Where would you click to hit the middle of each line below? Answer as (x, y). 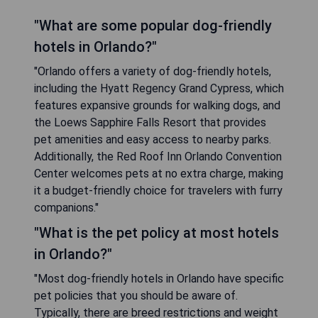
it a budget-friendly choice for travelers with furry (158, 191)
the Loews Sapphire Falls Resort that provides (150, 122)
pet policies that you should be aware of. (136, 296)
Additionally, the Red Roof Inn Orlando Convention (158, 157)
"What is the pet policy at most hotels (157, 233)
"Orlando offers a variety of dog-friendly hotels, (153, 71)
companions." (66, 208)
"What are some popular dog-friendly (153, 26)
